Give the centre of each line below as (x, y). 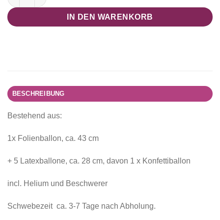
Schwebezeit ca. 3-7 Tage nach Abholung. (82, 206)
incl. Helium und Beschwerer (57, 183)
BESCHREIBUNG (38, 94)
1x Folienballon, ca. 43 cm (53, 138)
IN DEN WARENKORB (110, 17)
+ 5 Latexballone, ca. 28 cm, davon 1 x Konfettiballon (99, 161)
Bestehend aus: (35, 116)
